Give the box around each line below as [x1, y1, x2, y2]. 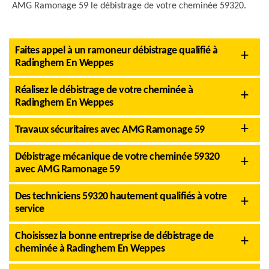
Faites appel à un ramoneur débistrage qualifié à [15, 45, 217, 56]
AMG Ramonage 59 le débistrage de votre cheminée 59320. [12, 1, 246, 11]
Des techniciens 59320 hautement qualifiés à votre [15, 191, 227, 202]
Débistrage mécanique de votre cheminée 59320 [15, 151, 219, 163]
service [15, 204, 44, 215]
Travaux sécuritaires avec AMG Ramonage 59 [15, 124, 205, 136]
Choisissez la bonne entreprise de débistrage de [15, 231, 214, 242]
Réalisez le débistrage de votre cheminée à [15, 85, 193, 96]
